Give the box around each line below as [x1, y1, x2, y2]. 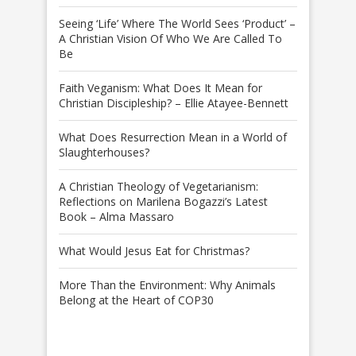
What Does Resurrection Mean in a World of [59, 130, 287, 145]
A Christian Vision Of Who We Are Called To [59, 31, 282, 47]
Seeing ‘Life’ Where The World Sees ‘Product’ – [59, 16, 296, 32]
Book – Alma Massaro [59, 209, 174, 225]
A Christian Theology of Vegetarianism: [59, 179, 258, 195]
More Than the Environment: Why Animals [59, 277, 276, 293]
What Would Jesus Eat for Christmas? [59, 243, 250, 259]
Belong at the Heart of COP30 [59, 292, 214, 308]
